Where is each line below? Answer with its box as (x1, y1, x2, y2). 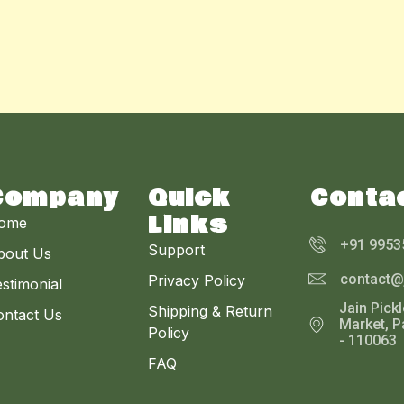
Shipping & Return (148, 302, 272, 321)
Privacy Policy (148, 271, 245, 290)
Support (148, 241, 205, 260)
